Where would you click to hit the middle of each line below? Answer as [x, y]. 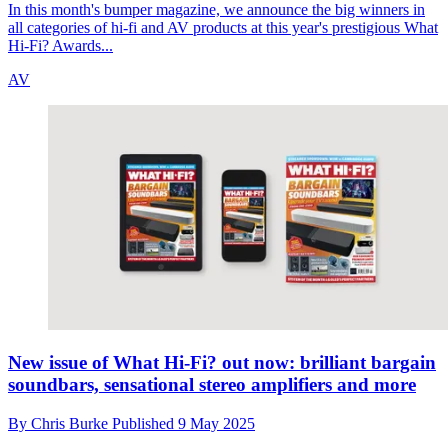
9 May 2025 [216, 424]
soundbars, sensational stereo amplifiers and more [212, 385]
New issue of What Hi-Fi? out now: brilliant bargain [222, 363]
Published [145, 424]
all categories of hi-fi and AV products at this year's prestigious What [223, 27]
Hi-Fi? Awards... [60, 45]
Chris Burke [71, 424]
